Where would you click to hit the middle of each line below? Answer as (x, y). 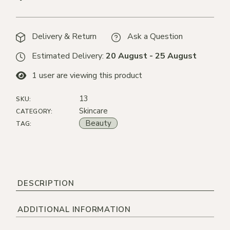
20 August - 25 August (151, 56)
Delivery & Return (64, 37)
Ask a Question (155, 37)
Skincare (94, 111)
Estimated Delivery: (69, 56)
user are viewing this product (90, 76)
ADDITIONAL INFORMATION (74, 209)
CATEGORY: (34, 111)
